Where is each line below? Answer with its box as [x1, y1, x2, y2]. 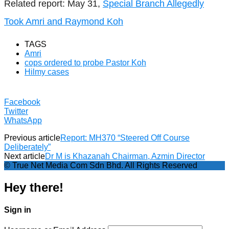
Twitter [4, 106, 28, 116]
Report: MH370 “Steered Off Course [60, 133, 190, 142]
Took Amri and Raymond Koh [4, 16, 123, 27]
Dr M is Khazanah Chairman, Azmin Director [45, 151, 205, 161]
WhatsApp [4, 116, 42, 125]
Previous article [4, 133, 60, 142]
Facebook [4, 97, 40, 106]
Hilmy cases [25, 67, 69, 76]
